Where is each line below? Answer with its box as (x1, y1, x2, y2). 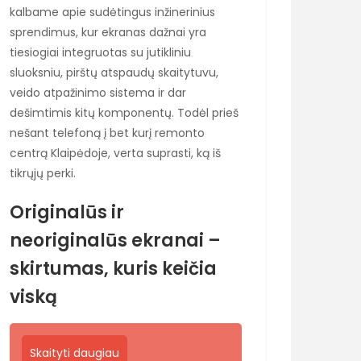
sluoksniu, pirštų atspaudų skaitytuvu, (10, 64, 218, 81)
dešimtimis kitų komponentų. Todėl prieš (10, 105, 239, 122)
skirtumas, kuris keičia (10, 255, 217, 281)
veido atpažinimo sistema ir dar (10, 85, 186, 102)
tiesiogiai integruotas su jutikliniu (10, 44, 191, 61)
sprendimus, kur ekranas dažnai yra (10, 24, 206, 41)
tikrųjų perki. (10, 165, 76, 182)
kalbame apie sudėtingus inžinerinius (10, 4, 215, 21)
